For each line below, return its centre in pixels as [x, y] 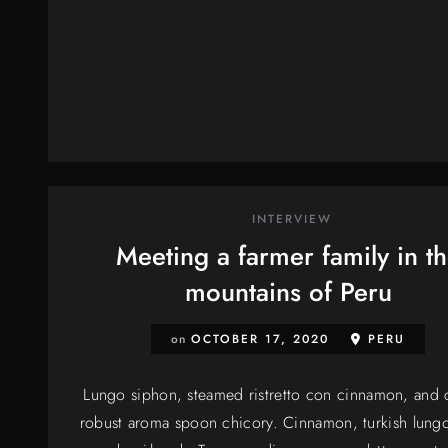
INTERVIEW [292, 219]
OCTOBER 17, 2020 [260, 339]
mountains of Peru [288, 292]
